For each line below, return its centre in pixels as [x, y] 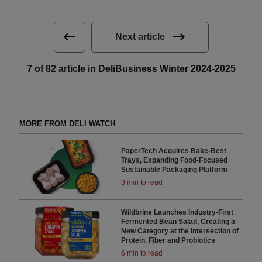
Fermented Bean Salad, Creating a [178, 222]
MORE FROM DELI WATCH [67, 123]
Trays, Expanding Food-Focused [175, 160]
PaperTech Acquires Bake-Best [174, 151]
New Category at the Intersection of [180, 231]
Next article [140, 37]
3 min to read [142, 182]
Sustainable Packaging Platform [175, 169]
